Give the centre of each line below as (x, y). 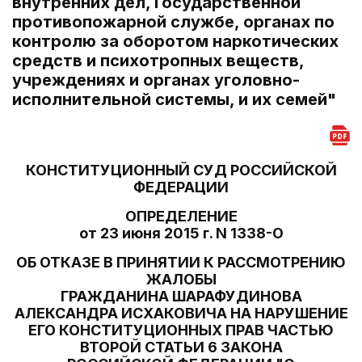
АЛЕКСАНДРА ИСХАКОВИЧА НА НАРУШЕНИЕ (181, 313)
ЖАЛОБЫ (181, 279)
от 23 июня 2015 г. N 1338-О (181, 233)
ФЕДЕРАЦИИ (181, 187)
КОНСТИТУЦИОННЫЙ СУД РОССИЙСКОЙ (181, 170)
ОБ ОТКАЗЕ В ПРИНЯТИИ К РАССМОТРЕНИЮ (181, 262)
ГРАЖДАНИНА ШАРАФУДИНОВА (181, 296)
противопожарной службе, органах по (173, 22)
